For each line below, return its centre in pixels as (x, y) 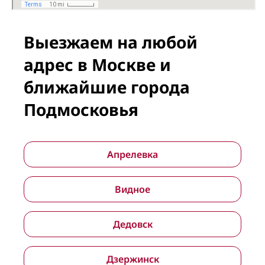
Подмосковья (81, 109)
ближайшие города (107, 87)
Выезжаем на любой (111, 42)
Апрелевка (132, 154)
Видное (132, 189)
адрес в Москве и (97, 64)
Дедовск (132, 224)
